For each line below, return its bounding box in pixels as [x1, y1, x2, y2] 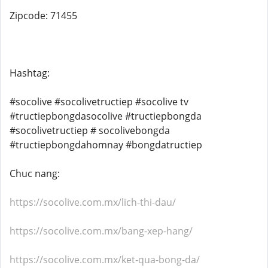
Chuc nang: [10, 167, 60, 180]
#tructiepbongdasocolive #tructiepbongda [10, 109, 202, 123]
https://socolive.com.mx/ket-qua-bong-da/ [10, 253, 200, 266]
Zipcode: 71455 [10, 9, 77, 22]
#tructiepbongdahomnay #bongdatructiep [10, 138, 202, 151]
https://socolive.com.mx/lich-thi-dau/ [10, 196, 176, 209]
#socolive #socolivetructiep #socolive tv [10, 95, 188, 108]
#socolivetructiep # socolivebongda [10, 124, 170, 137]
